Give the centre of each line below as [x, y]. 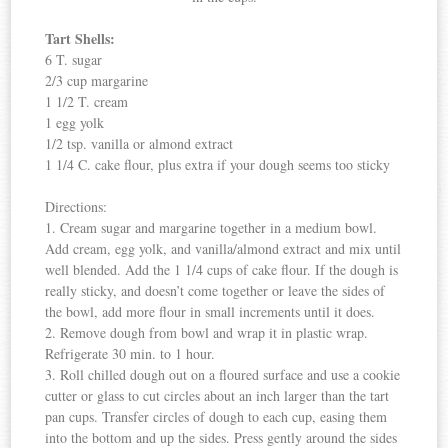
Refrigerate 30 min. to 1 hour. [130, 354]
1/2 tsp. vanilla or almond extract [139, 144]
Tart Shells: [80, 39]
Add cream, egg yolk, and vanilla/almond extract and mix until [223, 249]
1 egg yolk [75, 123]
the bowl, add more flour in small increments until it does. [210, 312]
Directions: [76, 207]
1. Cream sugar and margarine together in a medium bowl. [211, 228]
